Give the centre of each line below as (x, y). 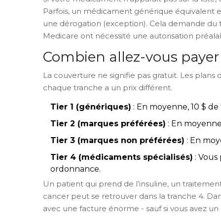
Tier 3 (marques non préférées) (117, 140)
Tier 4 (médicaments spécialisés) (122, 157)
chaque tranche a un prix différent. (108, 87)
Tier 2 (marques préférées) (108, 123)
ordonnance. (75, 169)
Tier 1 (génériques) (91, 107)
